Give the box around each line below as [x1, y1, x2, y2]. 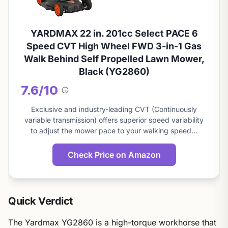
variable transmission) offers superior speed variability [24, 116, 204, 124]
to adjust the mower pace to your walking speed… [31, 126, 197, 135]
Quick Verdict [8, 195, 73, 207]
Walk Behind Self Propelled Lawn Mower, [23, 53, 205, 64]
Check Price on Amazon [67, 150, 161, 160]
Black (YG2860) [78, 66, 150, 77]
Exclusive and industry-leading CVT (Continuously [31, 105, 197, 113]
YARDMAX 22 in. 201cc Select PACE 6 [30, 28, 198, 39]
